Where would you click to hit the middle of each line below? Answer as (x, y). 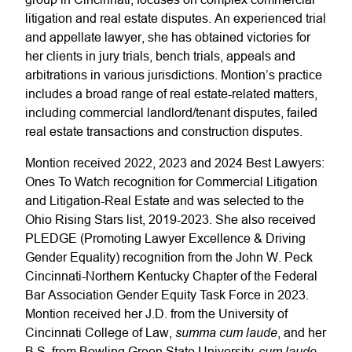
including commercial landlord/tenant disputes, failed (171, 112)
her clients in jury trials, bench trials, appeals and (160, 56)
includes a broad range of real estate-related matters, (171, 93)
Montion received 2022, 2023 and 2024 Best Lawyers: (175, 163)
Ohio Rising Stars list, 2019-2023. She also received (170, 219)
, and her (302, 332)
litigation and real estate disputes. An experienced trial (176, 18)
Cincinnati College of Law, (100, 332)
